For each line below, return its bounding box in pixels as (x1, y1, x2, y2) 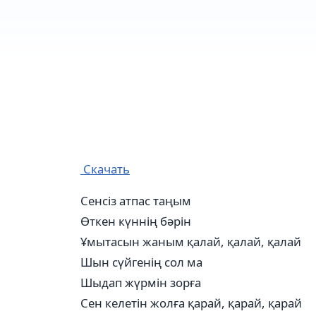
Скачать (83, 161, 130, 177)
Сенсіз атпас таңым (80, 193, 191, 209)
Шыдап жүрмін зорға (80, 274, 201, 291)
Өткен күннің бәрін (80, 213, 191, 229)
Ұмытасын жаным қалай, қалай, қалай (80, 233, 301, 250)
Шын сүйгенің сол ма (80, 254, 202, 270)
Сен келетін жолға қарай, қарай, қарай (80, 295, 302, 311)
